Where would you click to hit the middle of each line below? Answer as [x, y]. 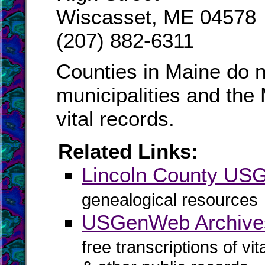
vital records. [115, 119]
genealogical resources [170, 200]
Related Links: [128, 151]
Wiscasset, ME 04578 [156, 17]
